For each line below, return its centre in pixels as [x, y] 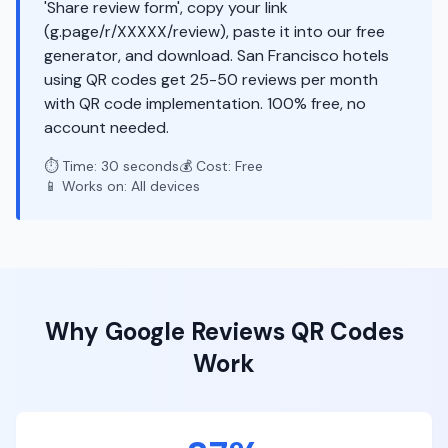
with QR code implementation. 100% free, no [205, 103]
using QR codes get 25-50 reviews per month [211, 79]
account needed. [106, 127]
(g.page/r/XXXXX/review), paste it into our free [214, 31]
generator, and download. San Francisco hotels [216, 55]
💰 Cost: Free [221, 166]
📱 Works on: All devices [122, 186]
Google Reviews [194, 331]
